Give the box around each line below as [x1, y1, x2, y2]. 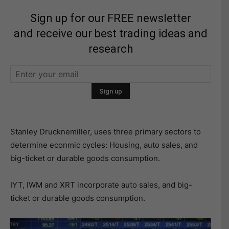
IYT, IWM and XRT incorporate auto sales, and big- [10, 180, 192, 190]
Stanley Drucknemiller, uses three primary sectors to [10, 127, 201, 136]
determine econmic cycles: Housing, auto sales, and [10, 140, 198, 150]
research [88, 42, 133, 55]
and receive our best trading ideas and [14, 27, 208, 40]
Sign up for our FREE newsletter [30, 12, 191, 25]
